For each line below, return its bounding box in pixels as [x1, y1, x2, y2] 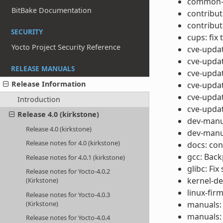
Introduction [17, 95, 60, 105]
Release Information [11, 79, 86, 89]
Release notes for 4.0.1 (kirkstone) [26, 152, 125, 162]
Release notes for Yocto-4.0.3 [26, 190, 111, 199]
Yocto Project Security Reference [11, 42, 121, 52]
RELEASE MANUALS [11, 63, 75, 73]
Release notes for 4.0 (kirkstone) [26, 138, 120, 148]
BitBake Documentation [11, 5, 92, 15]
